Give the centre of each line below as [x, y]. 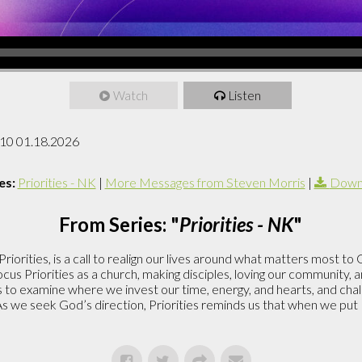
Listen [244, 95]
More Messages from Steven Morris [205, 182]
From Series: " [119, 224]
